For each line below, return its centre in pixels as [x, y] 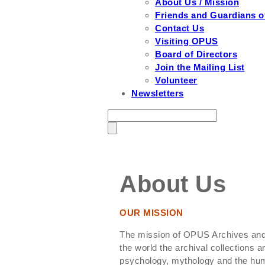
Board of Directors [196, 54]
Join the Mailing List [200, 67]
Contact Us [180, 28]
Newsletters [158, 93]
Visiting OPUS [187, 41]
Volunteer [176, 80]
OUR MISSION [151, 212]
